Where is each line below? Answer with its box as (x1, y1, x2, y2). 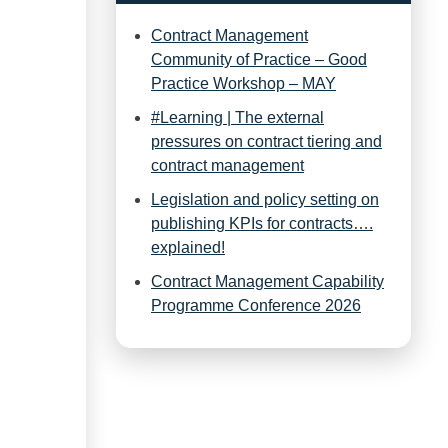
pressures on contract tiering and (151, 132, 382, 150)
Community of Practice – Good (151, 50, 367, 68)
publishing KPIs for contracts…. (151, 214, 373, 232)
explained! (151, 238, 225, 256)
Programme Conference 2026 (151, 296, 361, 314)
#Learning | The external (151, 108, 324, 126)
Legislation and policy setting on (151, 190, 379, 208)
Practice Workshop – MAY (151, 74, 336, 92)
